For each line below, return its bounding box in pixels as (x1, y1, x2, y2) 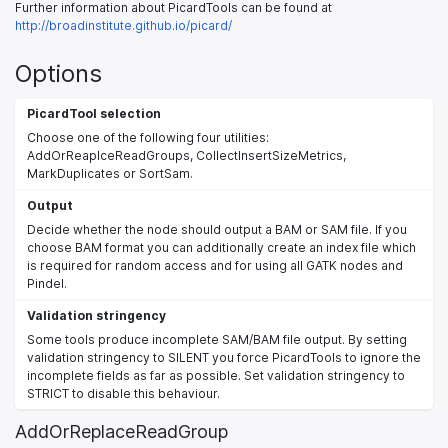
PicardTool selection (27, 105, 161, 121)
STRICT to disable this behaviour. (27, 385, 220, 401)
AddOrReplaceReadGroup (15, 420, 228, 442)
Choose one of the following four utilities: (27, 129, 269, 145)
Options (15, 58, 102, 88)
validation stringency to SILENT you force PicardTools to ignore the (27, 349, 421, 365)
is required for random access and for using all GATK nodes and (27, 257, 403, 273)
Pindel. (27, 275, 67, 291)
